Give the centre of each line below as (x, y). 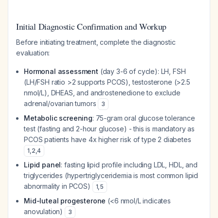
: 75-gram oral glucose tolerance (144, 118)
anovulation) (44, 211)
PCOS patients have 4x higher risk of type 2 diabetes (108, 139)
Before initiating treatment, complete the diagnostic (96, 42)
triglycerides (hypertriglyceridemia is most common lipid (111, 175)
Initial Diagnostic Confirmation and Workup (91, 26)
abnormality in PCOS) (58, 186)
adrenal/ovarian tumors (61, 103)
